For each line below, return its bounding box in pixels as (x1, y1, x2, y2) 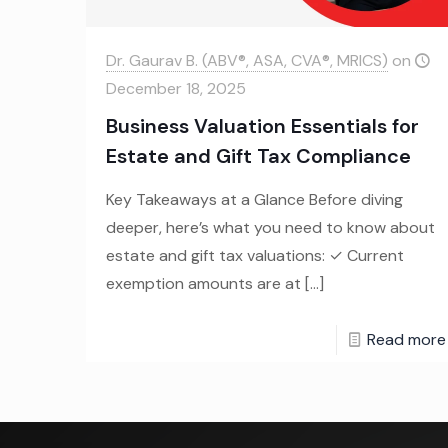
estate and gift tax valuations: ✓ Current (105, 245, 404, 267)
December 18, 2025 (105, 78, 246, 100)
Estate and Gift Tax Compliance (105, 143, 411, 170)
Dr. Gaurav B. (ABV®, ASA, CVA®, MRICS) (105, 50, 388, 72)
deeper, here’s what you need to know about (105, 217, 435, 239)
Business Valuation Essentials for (105, 113, 419, 140)
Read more (366, 329, 446, 351)
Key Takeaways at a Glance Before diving (105, 189, 403, 211)
